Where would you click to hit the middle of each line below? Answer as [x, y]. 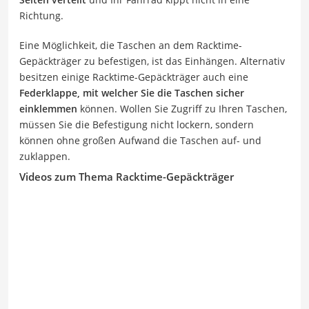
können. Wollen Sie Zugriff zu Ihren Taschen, [182, 108]
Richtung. [41, 15]
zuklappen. [45, 156]
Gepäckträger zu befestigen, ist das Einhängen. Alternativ [152, 61]
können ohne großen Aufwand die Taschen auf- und [140, 140]
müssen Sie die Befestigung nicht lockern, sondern [137, 124]
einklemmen [48, 108]
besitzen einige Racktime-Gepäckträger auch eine [134, 77]
